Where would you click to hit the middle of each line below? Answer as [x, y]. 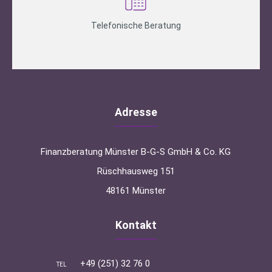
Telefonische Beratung [136, 25]
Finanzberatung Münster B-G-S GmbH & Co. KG [136, 151]
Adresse [136, 112]
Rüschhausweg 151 [136, 171]
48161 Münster [136, 190]
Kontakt [136, 225]
